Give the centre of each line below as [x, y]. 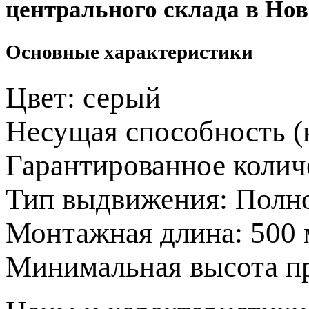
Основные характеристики [129, 51]
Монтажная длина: [128, 232]
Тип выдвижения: [120, 199]
